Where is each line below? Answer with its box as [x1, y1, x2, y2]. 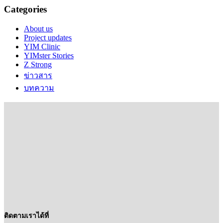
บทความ [24, 84, 54, 93]
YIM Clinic [24, 42, 60, 51]
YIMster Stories [24, 51, 74, 60]
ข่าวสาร [24, 71, 52, 80]
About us [24, 24, 53, 33]
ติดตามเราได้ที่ [4, 212, 49, 220]
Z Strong [24, 60, 52, 69]
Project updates [24, 33, 72, 42]
